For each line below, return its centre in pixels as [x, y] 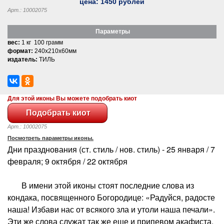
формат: [20, 51]
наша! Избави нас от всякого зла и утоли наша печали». [111, 209]
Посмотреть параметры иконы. [50, 138]
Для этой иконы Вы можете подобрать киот [72, 98]
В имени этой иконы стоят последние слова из [101, 185]
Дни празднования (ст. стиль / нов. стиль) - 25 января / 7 [111, 149]
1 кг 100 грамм [41, 42]
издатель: [22, 59]
